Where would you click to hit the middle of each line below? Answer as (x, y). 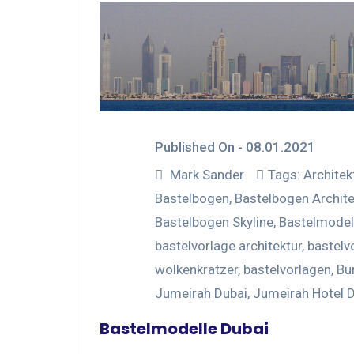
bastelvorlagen (287, 269)
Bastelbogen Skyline (214, 222)
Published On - (200, 147)
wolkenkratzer (196, 269)
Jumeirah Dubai (201, 293)
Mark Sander (207, 174)
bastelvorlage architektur (228, 245)
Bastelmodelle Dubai (184, 328)
